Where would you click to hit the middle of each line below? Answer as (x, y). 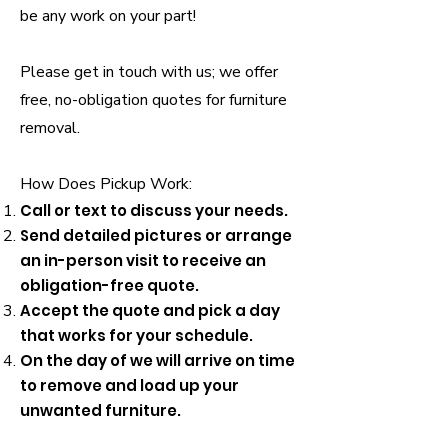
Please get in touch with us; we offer (149, 72)
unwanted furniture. (100, 410)
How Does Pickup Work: (106, 184)
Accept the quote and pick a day (150, 310)
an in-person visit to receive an (143, 260)
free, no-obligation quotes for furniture (153, 100)
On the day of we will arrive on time (157, 360)
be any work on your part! (108, 16)
